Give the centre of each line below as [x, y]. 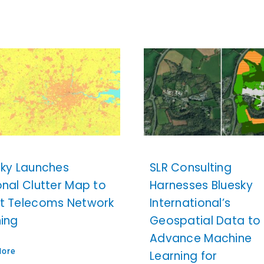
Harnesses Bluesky [201, 185]
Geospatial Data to [205, 220]
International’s [190, 203]
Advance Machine [201, 238]
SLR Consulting [190, 167]
